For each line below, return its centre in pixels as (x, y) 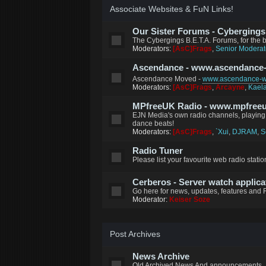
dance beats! (153, 123)
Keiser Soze (190, 199)
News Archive (161, 256)
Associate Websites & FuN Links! (172, 9)
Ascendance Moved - (167, 79)
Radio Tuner (158, 151)
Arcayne (230, 87)
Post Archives (135, 234)
